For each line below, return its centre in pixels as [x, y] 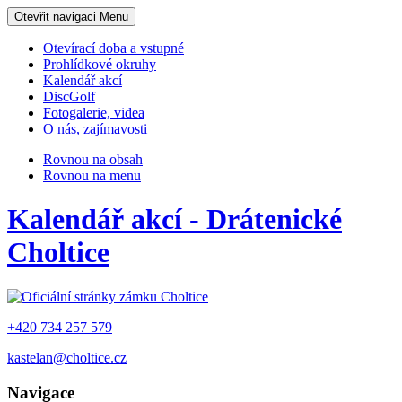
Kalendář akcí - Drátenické [175, 219]
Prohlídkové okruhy [100, 64]
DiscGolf [69, 96]
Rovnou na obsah [93, 159]
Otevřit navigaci [55, 17]
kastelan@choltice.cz [67, 357]
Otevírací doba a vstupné [114, 48]
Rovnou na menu [92, 175]
